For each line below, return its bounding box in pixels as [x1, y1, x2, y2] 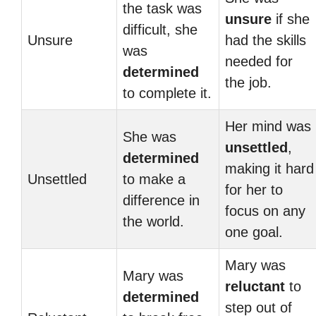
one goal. [225, 224, 283, 240]
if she [272, 11, 310, 27]
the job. [225, 75, 272, 90]
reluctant [225, 279, 285, 294]
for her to [225, 182, 283, 197]
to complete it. [123, 85, 212, 101]
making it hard [225, 161, 314, 176]
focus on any [225, 203, 305, 219]
